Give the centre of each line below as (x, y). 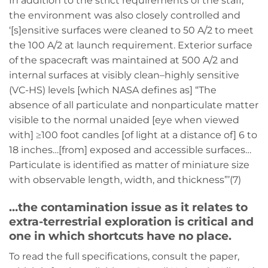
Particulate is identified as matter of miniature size (129, 165)
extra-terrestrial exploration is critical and (131, 221)
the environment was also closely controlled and (125, 16)
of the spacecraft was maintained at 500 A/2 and (124, 60)
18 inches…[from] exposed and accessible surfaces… (130, 150)
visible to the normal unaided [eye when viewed (124, 120)
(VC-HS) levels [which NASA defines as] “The (113, 90)
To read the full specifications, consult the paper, (124, 256)
